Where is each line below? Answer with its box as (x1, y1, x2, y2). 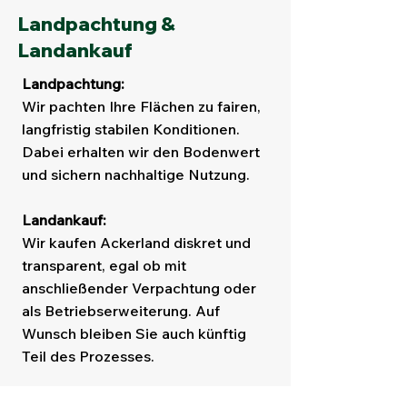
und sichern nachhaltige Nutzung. (22, 165, 250, 184)
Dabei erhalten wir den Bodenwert (22, 143, 260, 161)
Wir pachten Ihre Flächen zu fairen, (22, 97, 261, 115)
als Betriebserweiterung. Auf (22, 302, 220, 320)
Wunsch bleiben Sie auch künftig (22, 324, 246, 342)
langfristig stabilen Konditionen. (22, 120, 240, 138)
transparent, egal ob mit (22, 256, 186, 274)
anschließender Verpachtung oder (22, 279, 256, 297)
